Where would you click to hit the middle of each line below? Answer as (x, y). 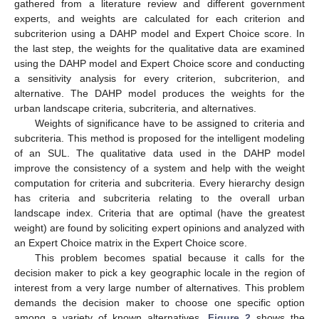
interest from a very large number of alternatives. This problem (159, 287)
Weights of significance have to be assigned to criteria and (169, 123)
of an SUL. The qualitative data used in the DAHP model (159, 153)
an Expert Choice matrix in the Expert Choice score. (131, 242)
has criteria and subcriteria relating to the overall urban (159, 198)
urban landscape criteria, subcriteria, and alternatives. (135, 108)
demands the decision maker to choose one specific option (159, 302)
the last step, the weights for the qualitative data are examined (159, 48)
